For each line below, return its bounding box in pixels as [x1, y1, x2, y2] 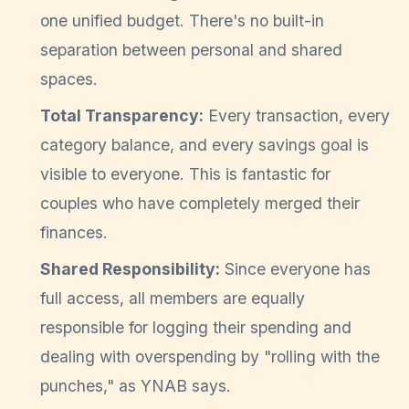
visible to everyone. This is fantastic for [40, 164, 330, 184]
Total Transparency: [40, 106, 204, 126]
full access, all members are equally [40, 288, 305, 309]
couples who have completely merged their [40, 194, 360, 214]
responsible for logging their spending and [40, 318, 351, 338]
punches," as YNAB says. [40, 376, 231, 396]
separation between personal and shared [40, 40, 342, 60]
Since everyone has [220, 259, 371, 279]
